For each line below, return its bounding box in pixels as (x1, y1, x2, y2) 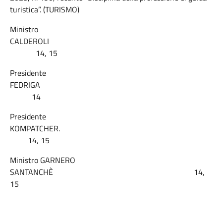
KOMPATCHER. (10, 122, 211, 134)
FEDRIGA (10, 79, 211, 91)
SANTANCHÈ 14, (10, 166, 205, 178)
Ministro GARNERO (10, 154, 75, 166)
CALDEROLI (10, 35, 212, 47)
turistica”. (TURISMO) (10, 3, 79, 15)
